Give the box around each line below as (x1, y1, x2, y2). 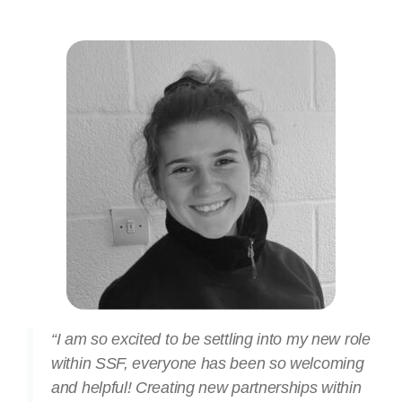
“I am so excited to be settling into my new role (51, 330, 371, 349)
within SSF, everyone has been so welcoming (51, 354, 364, 373)
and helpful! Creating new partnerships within (51, 379, 362, 398)
